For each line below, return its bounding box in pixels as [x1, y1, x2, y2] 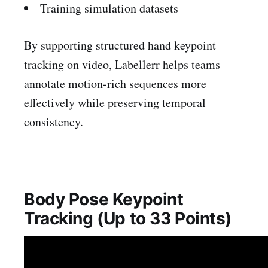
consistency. [24, 113, 83, 130]
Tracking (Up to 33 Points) [24, 208, 232, 229]
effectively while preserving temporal [24, 94, 206, 111]
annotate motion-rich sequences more [24, 75, 206, 92]
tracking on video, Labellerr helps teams [24, 56, 220, 72]
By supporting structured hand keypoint [24, 36, 216, 53]
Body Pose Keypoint [24, 188, 184, 209]
